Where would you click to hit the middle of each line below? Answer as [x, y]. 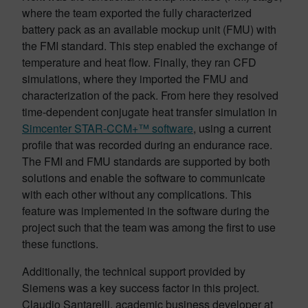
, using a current [232, 129]
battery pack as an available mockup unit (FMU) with [149, 30]
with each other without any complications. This [137, 195]
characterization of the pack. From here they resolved [150, 96]
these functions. [62, 244]
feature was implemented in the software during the [146, 211]
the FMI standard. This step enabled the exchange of [150, 46]
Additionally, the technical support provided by [134, 272]
